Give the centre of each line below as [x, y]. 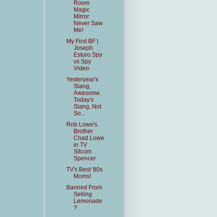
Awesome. [87, 93]
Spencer [85, 158]
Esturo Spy [88, 55]
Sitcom [82, 152]
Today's [83, 100]
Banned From [84, 187]
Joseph [83, 48]
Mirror [81, 16]
